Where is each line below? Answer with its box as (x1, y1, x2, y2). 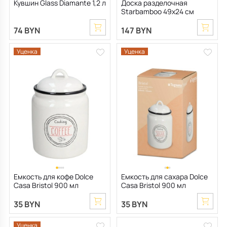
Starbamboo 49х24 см (121, 7, 194, 17)
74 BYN (14, 25, 40, 36)
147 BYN (121, 25, 152, 36)
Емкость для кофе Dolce (14, 172, 93, 182)
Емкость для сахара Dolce (121, 172, 208, 182)
